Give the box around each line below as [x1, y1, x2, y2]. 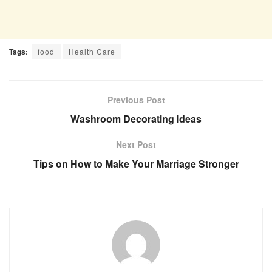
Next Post [116, 138, 156, 151]
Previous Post [107, 93, 165, 106]
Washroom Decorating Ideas [70, 112, 202, 126]
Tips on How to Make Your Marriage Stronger [33, 157, 239, 171]
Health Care [69, 46, 115, 57]
